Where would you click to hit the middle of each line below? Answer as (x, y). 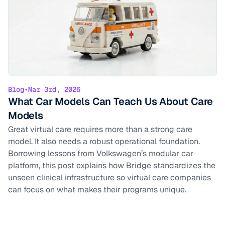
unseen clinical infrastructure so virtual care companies (109, 178)
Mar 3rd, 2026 (54, 90)
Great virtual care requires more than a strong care (100, 130)
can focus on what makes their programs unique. (97, 190)
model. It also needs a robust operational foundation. (104, 142)
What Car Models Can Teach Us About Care (111, 102)
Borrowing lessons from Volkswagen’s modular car (101, 154)
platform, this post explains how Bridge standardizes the (112, 166)
